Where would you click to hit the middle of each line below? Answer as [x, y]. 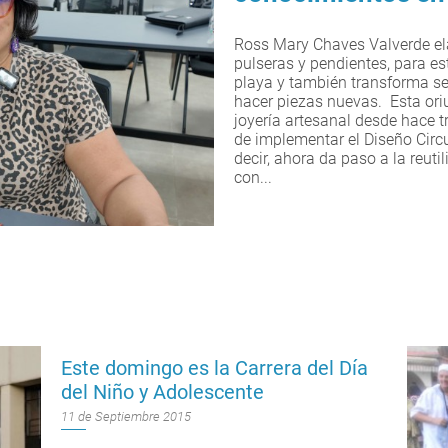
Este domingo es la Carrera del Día [214, 368]
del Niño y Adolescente [162, 392]
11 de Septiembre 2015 [125, 416]
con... [253, 177]
